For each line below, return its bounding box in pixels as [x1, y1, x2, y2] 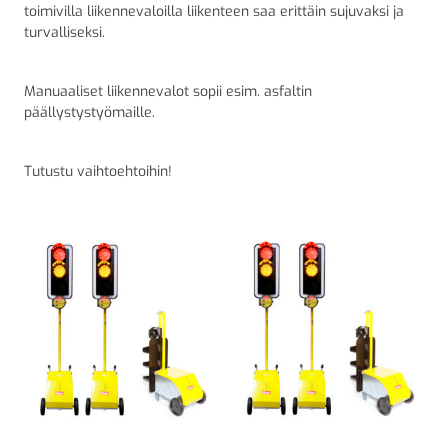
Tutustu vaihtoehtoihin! [24, 161, 172, 181]
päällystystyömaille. [24, 102, 155, 122]
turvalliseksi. [24, 22, 105, 42]
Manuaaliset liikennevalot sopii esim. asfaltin [24, 81, 312, 101]
